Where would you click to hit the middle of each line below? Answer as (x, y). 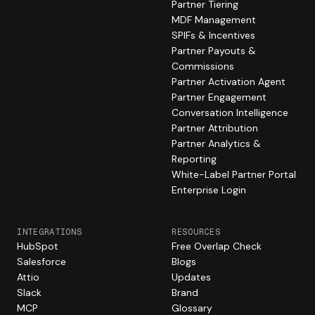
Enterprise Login (209, 190)
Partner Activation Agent (229, 82)
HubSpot (38, 246)
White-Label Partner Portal (234, 174)
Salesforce (41, 262)
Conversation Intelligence (230, 112)
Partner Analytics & (216, 143)
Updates (191, 277)
